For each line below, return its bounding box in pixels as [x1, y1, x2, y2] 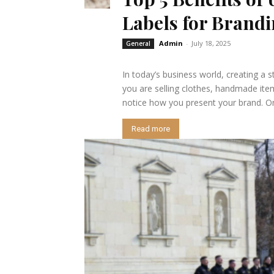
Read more [131, 124, 170, 134]
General [125, 39, 150, 48]
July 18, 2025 [191, 39, 231, 48]
